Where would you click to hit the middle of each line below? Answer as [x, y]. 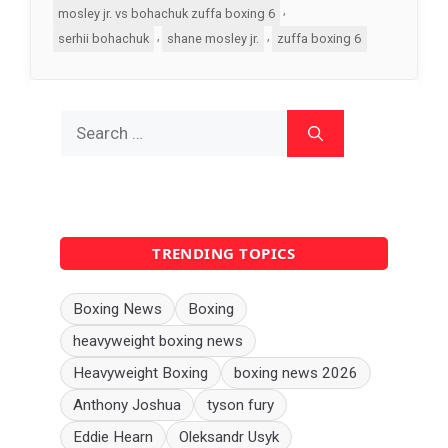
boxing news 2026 [296, 372]
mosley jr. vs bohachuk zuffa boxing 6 [166, 13]
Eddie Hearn [113, 436]
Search [85, 121]
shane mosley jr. [213, 38]
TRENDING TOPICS [224, 253]
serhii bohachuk [103, 38]
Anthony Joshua [127, 404]
